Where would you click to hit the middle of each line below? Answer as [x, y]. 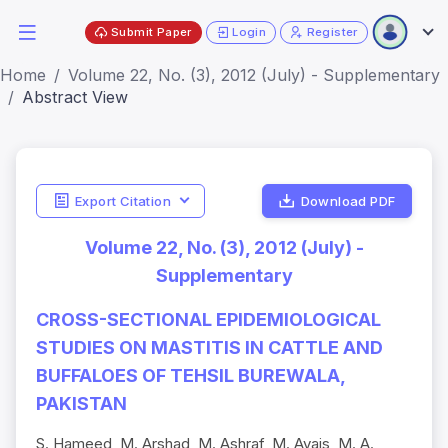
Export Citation [122, 200]
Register [332, 31]
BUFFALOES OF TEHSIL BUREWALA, [190, 376]
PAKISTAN [81, 404]
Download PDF [348, 200]
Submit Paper [151, 31]
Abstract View [75, 97]
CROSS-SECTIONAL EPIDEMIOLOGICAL [208, 320]
